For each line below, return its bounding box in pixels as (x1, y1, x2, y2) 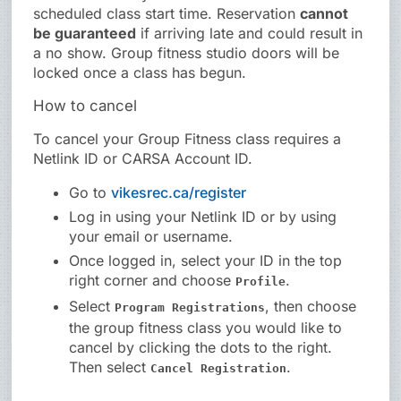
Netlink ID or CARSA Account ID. (33, 149, 253, 168)
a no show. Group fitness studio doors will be (33, 44, 340, 63)
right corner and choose (69, 271, 236, 290)
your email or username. (69, 227, 234, 246)
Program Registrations (115, 301, 266, 315)
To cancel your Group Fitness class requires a (33, 130, 342, 149)
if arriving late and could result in (136, 24, 363, 43)
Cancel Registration (150, 362, 287, 376)
